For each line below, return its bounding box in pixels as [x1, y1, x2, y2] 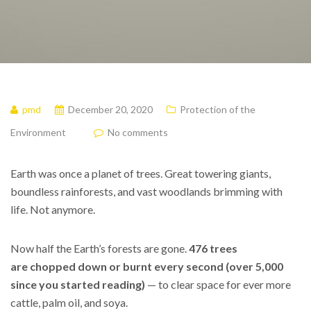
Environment [10, 126, 66, 138]
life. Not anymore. [10, 203, 95, 216]
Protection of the [180, 103, 255, 115]
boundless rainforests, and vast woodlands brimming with [10, 185, 283, 198]
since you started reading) [10, 278, 145, 291]
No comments [108, 126, 168, 138]
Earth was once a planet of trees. [10, 167, 162, 180]
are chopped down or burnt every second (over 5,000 [10, 260, 283, 273]
